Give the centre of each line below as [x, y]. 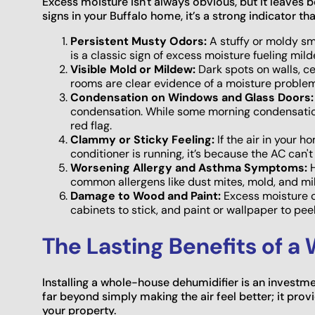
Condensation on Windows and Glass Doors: [192, 98]
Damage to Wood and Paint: [146, 196]
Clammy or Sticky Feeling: [142, 140]
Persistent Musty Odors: [139, 41]
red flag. [91, 126]
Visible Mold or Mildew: [133, 70]
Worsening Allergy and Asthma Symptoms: [189, 168]
